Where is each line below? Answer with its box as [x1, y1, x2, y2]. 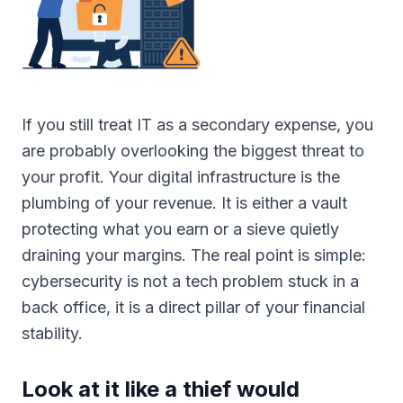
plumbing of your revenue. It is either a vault [22, 193, 347, 212]
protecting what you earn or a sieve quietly [22, 219, 339, 238]
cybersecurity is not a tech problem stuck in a [22, 272, 359, 291]
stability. [22, 324, 83, 343]
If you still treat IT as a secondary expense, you [22, 115, 373, 134]
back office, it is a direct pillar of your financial [22, 298, 365, 317]
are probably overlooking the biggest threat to [22, 141, 364, 160]
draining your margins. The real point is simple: [22, 246, 366, 264]
